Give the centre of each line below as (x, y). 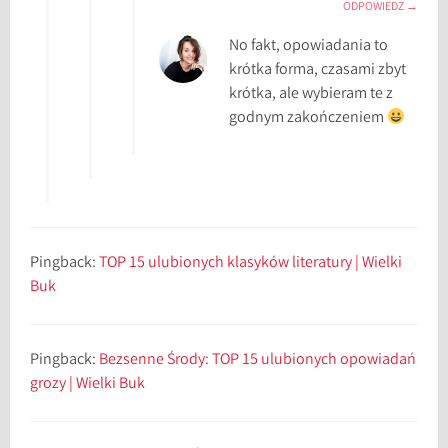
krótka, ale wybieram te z (311, 95)
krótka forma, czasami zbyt (318, 71)
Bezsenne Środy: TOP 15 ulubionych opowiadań (258, 361)
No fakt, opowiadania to (309, 47)
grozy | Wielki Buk (88, 385)
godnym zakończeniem (308, 119)
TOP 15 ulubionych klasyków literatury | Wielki (251, 264)
